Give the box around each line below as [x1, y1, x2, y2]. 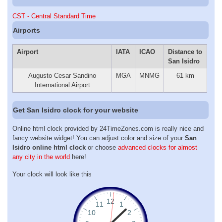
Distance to [167, 48, 202, 56]
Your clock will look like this [12, 170, 92, 178]
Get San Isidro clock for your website [13, 106, 139, 114]
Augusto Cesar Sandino [28, 72, 96, 80]
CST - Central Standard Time [12, 12, 96, 20]
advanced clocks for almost [118, 144, 197, 152]
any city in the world [12, 153, 70, 161]
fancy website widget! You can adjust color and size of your [12, 134, 185, 142]
